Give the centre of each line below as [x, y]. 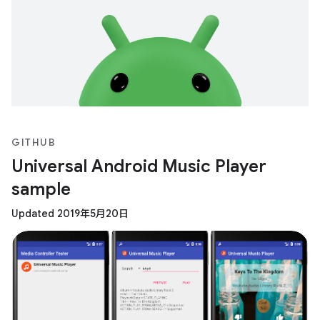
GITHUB [34, 142]
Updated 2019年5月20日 [70, 213]
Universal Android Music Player [139, 166]
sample [41, 189]
